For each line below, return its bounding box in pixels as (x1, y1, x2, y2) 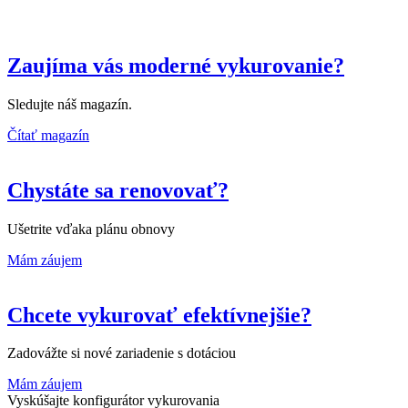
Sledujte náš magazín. (7, 96, 132, 112)
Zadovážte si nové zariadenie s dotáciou (7, 345, 236, 362)
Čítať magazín (7, 127, 89, 143)
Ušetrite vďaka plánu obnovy (7, 220, 175, 237)
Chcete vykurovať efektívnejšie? (7, 302, 311, 327)
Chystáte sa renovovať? (7, 178, 229, 202)
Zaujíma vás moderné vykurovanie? (7, 53, 344, 77)
